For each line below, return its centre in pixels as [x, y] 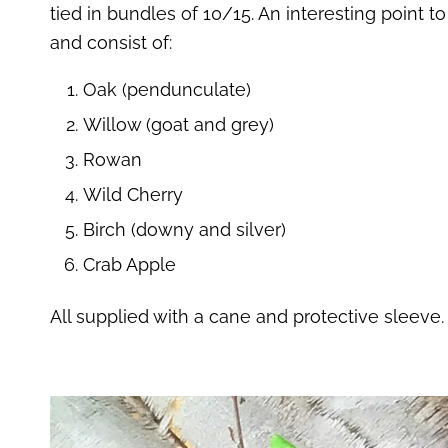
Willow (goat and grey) [178, 124]
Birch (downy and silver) [184, 229]
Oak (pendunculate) [167, 89]
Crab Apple [129, 264]
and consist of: [111, 42]
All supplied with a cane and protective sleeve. [247, 316]
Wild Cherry [133, 194]
